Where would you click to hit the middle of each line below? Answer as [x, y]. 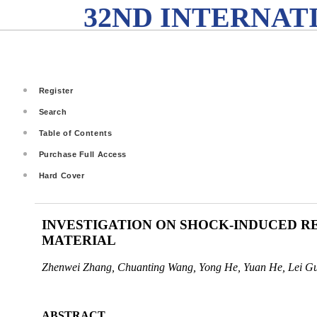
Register [56, 91]
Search [53, 112]
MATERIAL [79, 240]
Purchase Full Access [82, 154]
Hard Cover [62, 175]
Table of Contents [75, 133]
